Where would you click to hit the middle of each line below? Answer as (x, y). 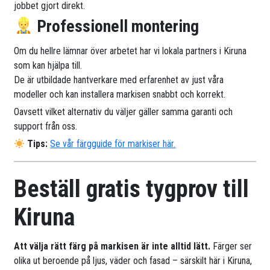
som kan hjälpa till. (48, 66)
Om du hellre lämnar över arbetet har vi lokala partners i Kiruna (130, 51)
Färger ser (233, 246)
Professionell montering (116, 27)
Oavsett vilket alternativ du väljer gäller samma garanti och (124, 112)
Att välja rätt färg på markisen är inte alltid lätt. (114, 246)
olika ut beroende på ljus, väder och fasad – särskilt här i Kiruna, (133, 261)
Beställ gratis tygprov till (132, 189)
